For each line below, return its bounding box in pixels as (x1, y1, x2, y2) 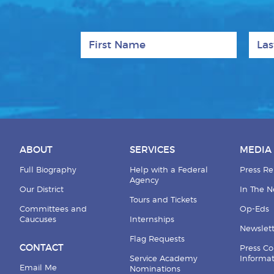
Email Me (19, 264, 57, 272)
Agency (129, 176, 159, 185)
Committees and (19, 205, 87, 213)
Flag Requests (129, 235, 185, 243)
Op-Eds (240, 205, 270, 213)
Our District (19, 185, 64, 194)
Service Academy (129, 254, 198, 263)
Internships (129, 215, 174, 224)
